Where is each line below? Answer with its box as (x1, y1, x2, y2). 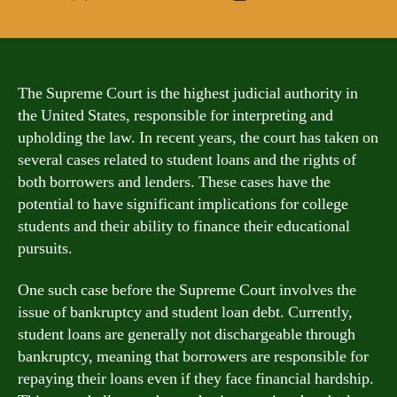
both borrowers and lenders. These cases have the (18, 171, 331, 192)
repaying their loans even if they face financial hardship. (18, 369, 374, 389)
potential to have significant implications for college (18, 193, 348, 214)
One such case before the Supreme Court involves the (18, 280, 356, 300)
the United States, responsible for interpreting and (18, 105, 333, 126)
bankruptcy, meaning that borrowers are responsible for (18, 346, 369, 367)
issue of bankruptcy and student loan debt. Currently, (18, 302, 353, 323)
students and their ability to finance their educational (18, 215, 350, 237)
